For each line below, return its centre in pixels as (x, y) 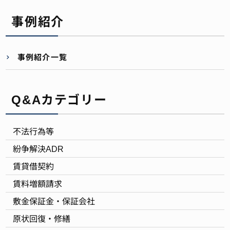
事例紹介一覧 (42, 57)
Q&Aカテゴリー (59, 99)
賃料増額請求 (38, 183)
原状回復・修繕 (42, 218)
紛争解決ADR (39, 148)
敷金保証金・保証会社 (54, 201)
